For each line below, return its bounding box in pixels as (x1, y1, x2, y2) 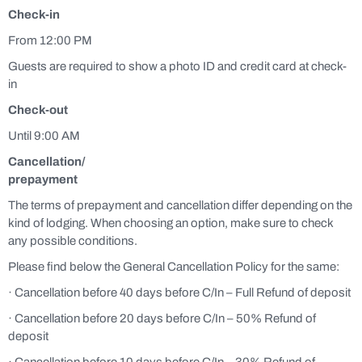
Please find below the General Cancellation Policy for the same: (8, 259, 339, 273)
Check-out (8, 103, 68, 116)
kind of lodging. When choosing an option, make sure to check (8, 216, 333, 229)
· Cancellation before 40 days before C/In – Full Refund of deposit (8, 285, 351, 299)
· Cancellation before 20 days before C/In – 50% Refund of (8, 311, 316, 325)
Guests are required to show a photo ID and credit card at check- (8, 59, 347, 73)
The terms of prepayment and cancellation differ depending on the (8, 198, 352, 212)
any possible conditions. (8, 234, 137, 247)
